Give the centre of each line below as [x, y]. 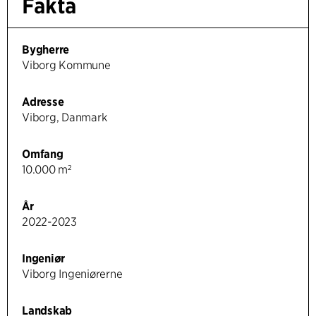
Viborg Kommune [66, 66]
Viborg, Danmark [65, 118]
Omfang [43, 154]
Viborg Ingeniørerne [72, 274]
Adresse [43, 102]
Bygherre [46, 50]
